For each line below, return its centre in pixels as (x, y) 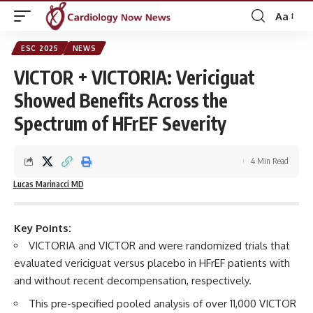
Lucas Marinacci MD (48, 184)
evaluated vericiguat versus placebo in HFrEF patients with (152, 263)
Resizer (292, 41)
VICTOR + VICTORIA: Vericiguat (134, 77)
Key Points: (43, 228)
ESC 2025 (40, 48)
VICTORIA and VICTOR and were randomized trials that (159, 246)
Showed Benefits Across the (121, 100)
